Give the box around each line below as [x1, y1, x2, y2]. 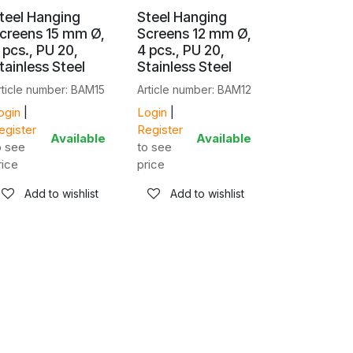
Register [136, 122, 183, 137]
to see [136, 139, 172, 154]
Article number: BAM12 [136, 83, 251, 96]
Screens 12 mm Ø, [136, 25, 251, 42]
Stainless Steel [136, 58, 232, 75]
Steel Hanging [136, 9, 227, 25]
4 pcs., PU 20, [136, 42, 225, 58]
